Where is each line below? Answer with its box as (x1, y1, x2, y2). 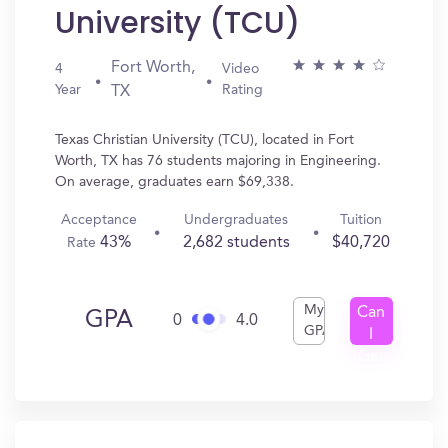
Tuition (339, 213, 382, 227)
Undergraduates (184, 213, 289, 227)
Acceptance (61, 213, 138, 227)
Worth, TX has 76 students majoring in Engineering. (55, 154, 381, 168)
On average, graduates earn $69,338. (55, 175, 294, 189)
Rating (222, 83, 263, 97)
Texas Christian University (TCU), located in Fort (55, 133, 354, 147)
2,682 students (182, 235, 290, 251)
